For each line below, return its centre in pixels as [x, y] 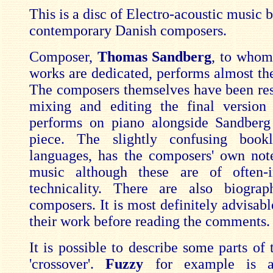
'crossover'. [68, 264]
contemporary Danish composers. [128, 30]
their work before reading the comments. [150, 221]
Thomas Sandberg [154, 57]
